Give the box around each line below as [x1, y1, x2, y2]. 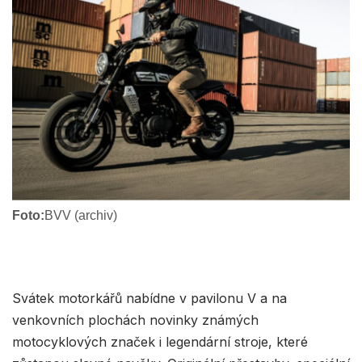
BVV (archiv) [44, 208, 117, 222]
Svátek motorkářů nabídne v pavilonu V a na [12, 289, 287, 306]
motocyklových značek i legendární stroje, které [12, 333, 308, 350]
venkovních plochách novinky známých [12, 311, 259, 328]
